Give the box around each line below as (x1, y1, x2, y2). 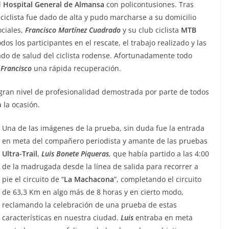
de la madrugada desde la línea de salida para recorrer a (2, 162, 198, 172)
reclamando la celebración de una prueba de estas (2, 200, 177, 210)
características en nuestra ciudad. (2, 213, 121, 223)
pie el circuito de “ (2, 174, 64, 185)
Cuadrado (89, 25, 121, 35)
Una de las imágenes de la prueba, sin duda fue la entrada (2, 123, 204, 133)
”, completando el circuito (114, 174, 201, 185)
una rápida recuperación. (32, 63, 121, 74)
